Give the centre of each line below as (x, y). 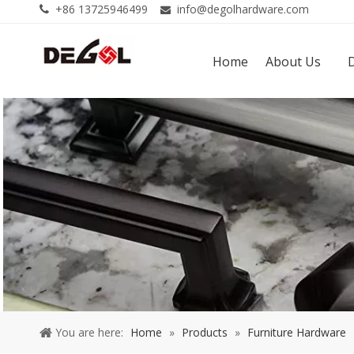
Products (205, 332)
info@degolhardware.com (243, 9)
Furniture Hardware (297, 332)
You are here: (89, 332)
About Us (293, 61)
